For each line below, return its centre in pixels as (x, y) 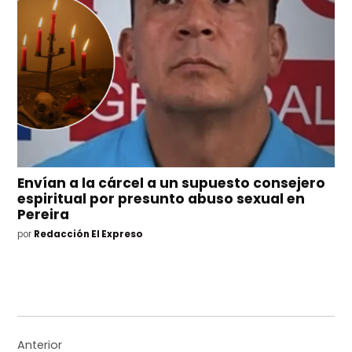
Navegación (80, 328)
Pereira (44, 215)
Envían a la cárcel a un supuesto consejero (172, 183)
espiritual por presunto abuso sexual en (161, 199)
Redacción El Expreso (89, 235)
